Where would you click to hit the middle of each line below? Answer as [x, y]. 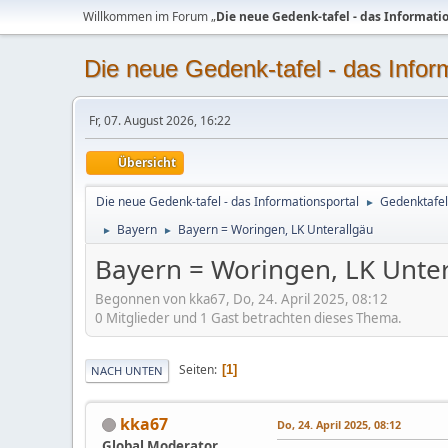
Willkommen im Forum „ [149, 16]
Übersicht [147, 162]
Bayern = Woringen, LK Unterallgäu [275, 229]
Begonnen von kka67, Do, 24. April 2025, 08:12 [241, 298]
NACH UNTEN [127, 370]
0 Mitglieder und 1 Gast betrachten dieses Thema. [248, 317]
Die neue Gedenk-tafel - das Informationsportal [227, 201]
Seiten [196, 370]
